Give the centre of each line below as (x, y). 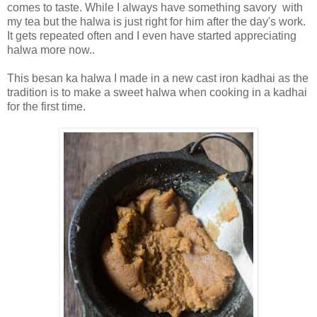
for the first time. (46, 106)
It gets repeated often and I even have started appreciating (152, 35)
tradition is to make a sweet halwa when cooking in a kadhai (157, 92)
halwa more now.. (51, 50)
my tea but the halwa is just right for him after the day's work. (156, 21)
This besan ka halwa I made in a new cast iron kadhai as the (158, 78)
